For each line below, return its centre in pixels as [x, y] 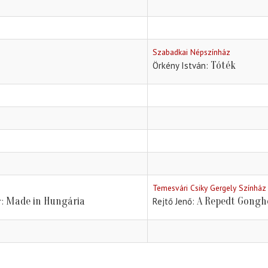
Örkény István [179, 66]
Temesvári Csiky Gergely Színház [209, 188]
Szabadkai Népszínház [191, 52]
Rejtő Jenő [172, 202]
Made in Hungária [45, 202]
